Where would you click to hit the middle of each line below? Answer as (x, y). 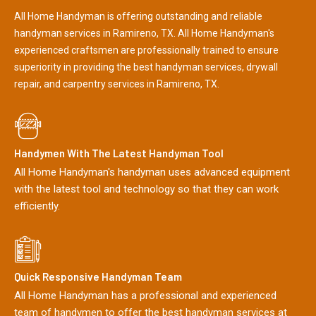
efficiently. (37, 206)
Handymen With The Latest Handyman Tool (119, 153)
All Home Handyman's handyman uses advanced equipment (152, 172)
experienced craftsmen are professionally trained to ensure (146, 50)
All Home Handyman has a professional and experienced (145, 296)
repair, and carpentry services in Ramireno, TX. (117, 84)
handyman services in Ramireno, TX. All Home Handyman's (144, 33)
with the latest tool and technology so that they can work (146, 189)
